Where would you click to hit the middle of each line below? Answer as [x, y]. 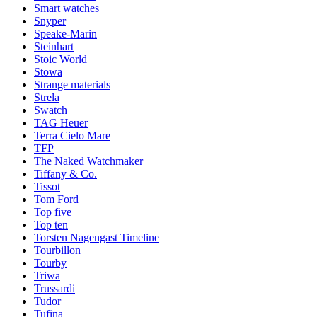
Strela [47, 97]
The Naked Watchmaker [88, 161]
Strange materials [72, 84]
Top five [53, 212]
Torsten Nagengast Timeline [97, 237]
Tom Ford [56, 199]
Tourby [50, 263]
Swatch [51, 110]
